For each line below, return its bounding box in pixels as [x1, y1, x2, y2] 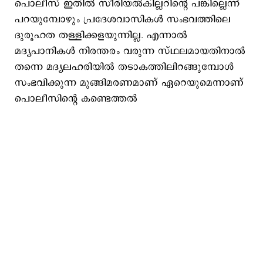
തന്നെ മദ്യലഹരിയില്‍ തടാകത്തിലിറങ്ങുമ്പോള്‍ [15, 60, 234, 74]
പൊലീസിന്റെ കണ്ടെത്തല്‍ [15, 92, 137, 106]
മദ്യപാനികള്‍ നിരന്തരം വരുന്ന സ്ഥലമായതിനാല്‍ [15, 44, 245, 58]
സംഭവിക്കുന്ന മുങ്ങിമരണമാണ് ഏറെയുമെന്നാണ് [15, 76, 244, 90]
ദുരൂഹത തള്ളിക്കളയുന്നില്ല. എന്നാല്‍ [15, 28, 187, 42]
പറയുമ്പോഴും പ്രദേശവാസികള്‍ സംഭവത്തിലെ [15, 12, 231, 26]
